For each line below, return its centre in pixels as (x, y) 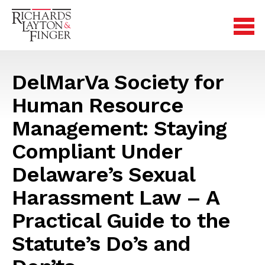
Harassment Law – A (115, 198)
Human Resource (98, 105)
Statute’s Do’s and (101, 244)
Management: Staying (119, 128)
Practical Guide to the (121, 221)
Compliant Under (97, 151)
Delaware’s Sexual (103, 174)
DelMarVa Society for (117, 82)
